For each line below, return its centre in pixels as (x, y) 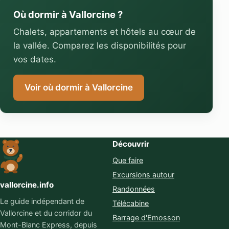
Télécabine (131, 203)
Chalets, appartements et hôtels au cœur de (104, 32)
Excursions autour (143, 175)
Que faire (128, 161)
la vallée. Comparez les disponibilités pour (99, 46)
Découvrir (131, 144)
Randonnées (134, 189)
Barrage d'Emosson (146, 217)
